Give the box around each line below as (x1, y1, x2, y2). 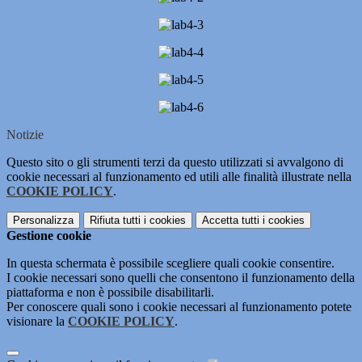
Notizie (6, 128, 44, 142)
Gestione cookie (6, 229, 91, 243)
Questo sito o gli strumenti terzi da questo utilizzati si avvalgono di (6, 155, 343, 170)
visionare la (6, 314, 68, 329)
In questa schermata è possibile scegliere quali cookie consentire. (6, 256, 335, 271)
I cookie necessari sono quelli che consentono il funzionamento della (6, 271, 355, 285)
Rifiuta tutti (90, 214, 141, 227)
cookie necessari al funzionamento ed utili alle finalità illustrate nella (6, 170, 351, 184)
